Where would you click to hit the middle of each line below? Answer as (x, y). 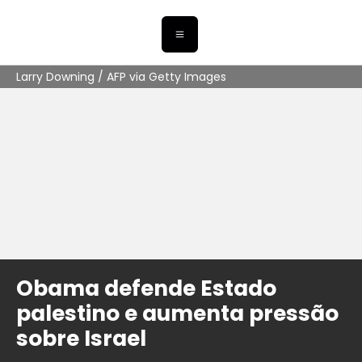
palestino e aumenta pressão (177, 314)
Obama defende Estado (146, 288)
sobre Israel (81, 339)
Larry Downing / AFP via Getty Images (121, 77)
